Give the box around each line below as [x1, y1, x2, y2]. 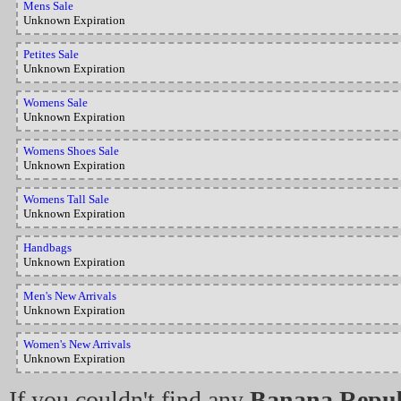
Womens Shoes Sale [23, 144, 119, 158]
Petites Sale [23, 47, 79, 61]
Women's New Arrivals [23, 337, 131, 351]
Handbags [23, 241, 72, 254]
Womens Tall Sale [23, 192, 109, 206]
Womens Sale [23, 96, 88, 109]
